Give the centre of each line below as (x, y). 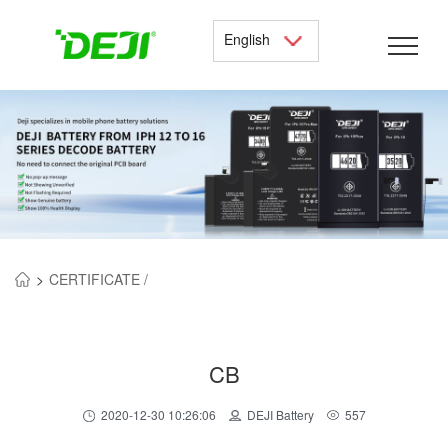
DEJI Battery (280, 415)
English (250, 38)
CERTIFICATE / (98, 279)
